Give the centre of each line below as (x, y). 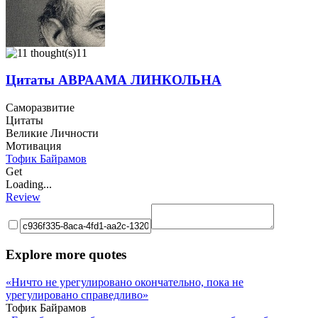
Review (23, 197)
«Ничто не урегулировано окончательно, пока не (125, 282)
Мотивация (33, 146)
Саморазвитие (40, 108)
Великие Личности (52, 133)
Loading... (29, 185)
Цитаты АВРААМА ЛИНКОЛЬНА (114, 80)
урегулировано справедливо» (77, 295)
